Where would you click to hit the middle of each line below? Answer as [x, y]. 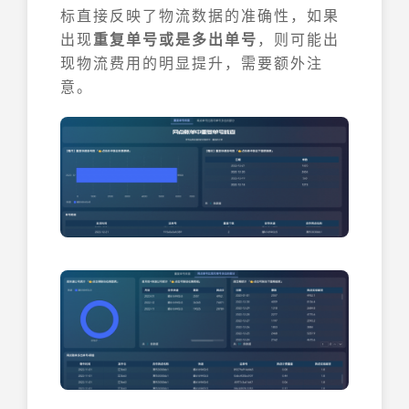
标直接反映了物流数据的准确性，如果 [200, 15]
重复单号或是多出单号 [175, 39]
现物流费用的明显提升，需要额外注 [192, 63]
